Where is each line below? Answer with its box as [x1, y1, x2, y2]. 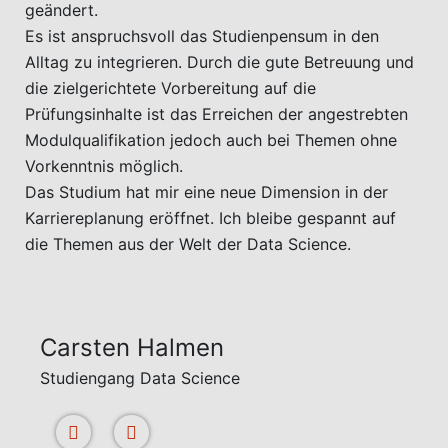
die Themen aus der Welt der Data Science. [25, 234, 351, 254]
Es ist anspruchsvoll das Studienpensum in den [25, 26, 379, 46]
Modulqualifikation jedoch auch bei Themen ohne [25, 130, 397, 150]
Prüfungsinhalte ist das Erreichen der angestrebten [25, 104, 408, 124]
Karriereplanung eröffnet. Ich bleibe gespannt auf [25, 208, 396, 228]
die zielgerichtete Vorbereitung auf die [25, 78, 316, 98]
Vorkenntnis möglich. [25, 156, 183, 176]
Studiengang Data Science [40, 368, 240, 388]
